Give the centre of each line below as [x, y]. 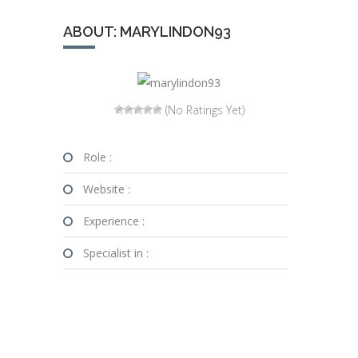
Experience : [114, 221]
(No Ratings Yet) [203, 110]
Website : [107, 189]
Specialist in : [116, 253]
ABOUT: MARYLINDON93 [147, 32]
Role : [97, 157]
